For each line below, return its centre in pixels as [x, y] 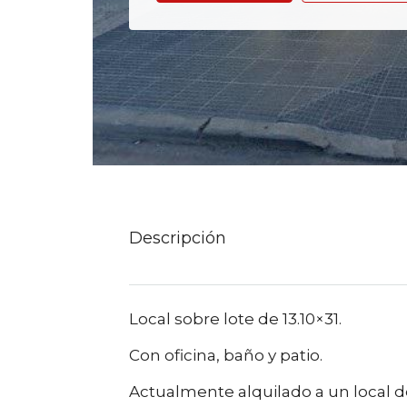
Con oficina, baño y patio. [226, 355]
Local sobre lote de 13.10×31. [235, 319]
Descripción [178, 238]
